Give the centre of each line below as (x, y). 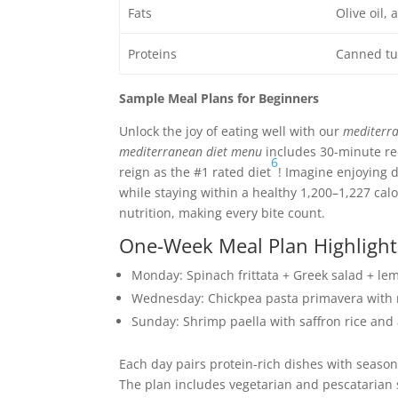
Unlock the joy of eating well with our (231, 131)
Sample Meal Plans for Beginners (219, 98)
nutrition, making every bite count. (223, 213)
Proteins (152, 54)
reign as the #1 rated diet (195, 172)
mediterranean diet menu (191, 151)
